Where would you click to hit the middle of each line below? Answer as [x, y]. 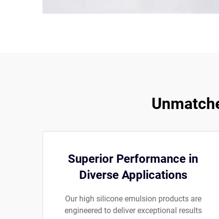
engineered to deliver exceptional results [133, 210]
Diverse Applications [133, 175]
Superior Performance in [133, 159]
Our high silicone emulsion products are [133, 199]
